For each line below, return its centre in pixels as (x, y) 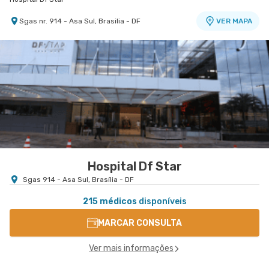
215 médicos (110, 201)
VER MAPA (234, 21)
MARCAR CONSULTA (140, 223)
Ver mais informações (131, 248)
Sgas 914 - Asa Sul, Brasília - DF (78, 180)
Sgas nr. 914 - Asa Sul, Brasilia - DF (80, 21)
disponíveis (162, 201)
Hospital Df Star (134, 166)
